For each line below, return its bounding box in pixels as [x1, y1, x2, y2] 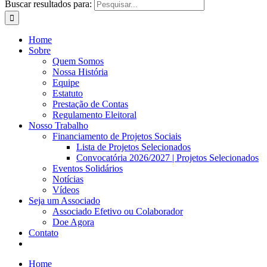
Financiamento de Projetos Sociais [52, 131, 181, 141]
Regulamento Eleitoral [52, 110, 136, 120]
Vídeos [52, 185, 79, 195]
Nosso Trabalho [29, 120, 88, 131]
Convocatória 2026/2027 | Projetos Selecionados [76, 153, 259, 163]
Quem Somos [52, 56, 104, 66]
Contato [29, 228, 58, 238]
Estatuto [52, 88, 83, 98]
